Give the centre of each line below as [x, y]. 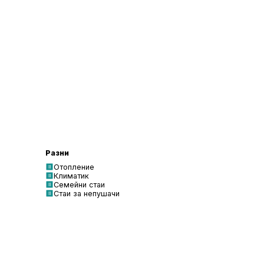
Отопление [74, 167]
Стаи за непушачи [87, 193]
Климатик [71, 176]
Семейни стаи [79, 184]
